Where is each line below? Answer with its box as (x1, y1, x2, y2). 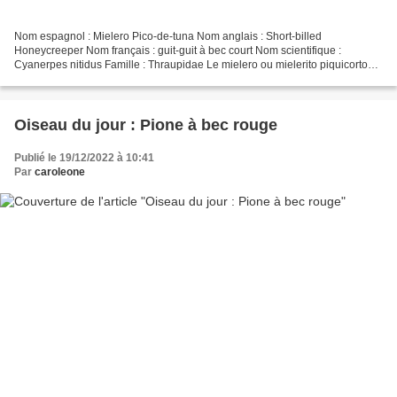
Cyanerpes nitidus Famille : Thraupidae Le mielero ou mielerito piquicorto (14, 58, 368, 72)
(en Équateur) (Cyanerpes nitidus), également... (14, 73, 243, 86)
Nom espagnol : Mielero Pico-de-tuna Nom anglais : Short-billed (14, 30, 322, 43)
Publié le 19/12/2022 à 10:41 (14, 152, 154, 165)
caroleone (35, 166, 85, 179)
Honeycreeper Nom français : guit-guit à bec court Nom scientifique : (14, 44, 341, 58)
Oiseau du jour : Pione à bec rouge (14, 116, 277, 135)
